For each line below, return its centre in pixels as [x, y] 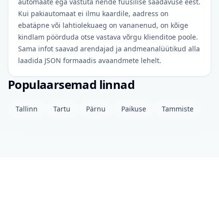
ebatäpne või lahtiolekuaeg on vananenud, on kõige [103, 25]
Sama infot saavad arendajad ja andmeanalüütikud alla [109, 49]
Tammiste [178, 109]
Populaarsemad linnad [71, 84]
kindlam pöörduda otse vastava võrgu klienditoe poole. [108, 37]
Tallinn [27, 109]
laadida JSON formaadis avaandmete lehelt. [90, 60]
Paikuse [134, 109]
